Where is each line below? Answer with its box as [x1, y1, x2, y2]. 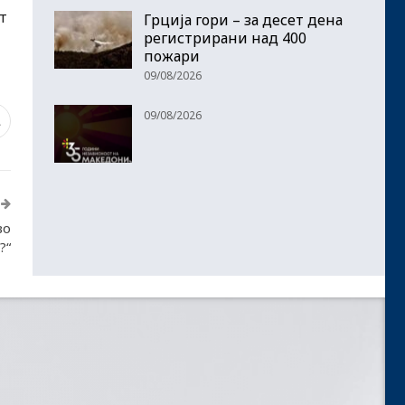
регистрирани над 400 [144, 28, 306, 49]
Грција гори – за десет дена [144, 10, 343, 31]
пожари [144, 46, 200, 67]
